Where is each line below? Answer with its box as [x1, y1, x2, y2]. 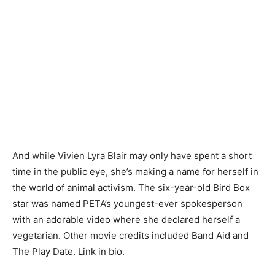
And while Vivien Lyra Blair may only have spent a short [12, 150, 252, 161]
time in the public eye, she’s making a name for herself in [12, 166, 258, 177]
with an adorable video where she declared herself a [12, 214, 240, 225]
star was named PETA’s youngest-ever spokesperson [12, 198, 242, 209]
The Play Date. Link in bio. [12, 246, 125, 257]
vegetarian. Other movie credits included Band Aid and [12, 230, 249, 241]
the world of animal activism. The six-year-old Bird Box [12, 182, 250, 193]
